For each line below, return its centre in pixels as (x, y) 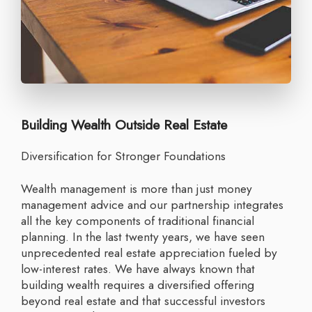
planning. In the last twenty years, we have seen (143, 236)
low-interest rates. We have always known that (138, 268)
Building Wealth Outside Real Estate (124, 125)
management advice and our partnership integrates (152, 204)
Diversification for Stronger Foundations (127, 156)
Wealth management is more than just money (26, 188)
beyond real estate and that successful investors (143, 301)
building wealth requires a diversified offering (138, 284)
